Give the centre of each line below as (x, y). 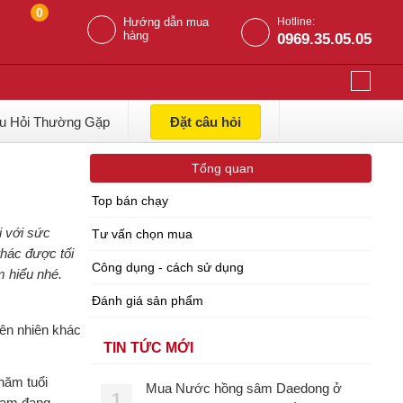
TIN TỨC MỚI (148, 348)
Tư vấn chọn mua (142, 234)
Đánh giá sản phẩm (147, 300)
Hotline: (296, 22)
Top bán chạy (130, 201)
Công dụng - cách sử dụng (167, 267)
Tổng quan (222, 168)
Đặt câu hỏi (205, 122)
